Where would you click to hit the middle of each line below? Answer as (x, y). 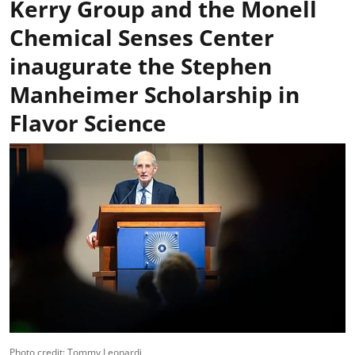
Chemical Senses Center (142, 37)
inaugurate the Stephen (141, 66)
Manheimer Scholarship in (155, 94)
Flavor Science (88, 123)
